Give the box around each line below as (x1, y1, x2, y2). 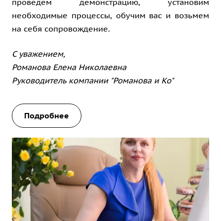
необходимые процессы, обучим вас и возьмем (12, 10, 209, 20)
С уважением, (12, 49, 65, 59)
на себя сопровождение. (12, 24, 110, 34)
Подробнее (24, 110, 69, 120)
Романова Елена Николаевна (12, 62, 126, 72)
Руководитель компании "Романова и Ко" (12, 75, 174, 85)
